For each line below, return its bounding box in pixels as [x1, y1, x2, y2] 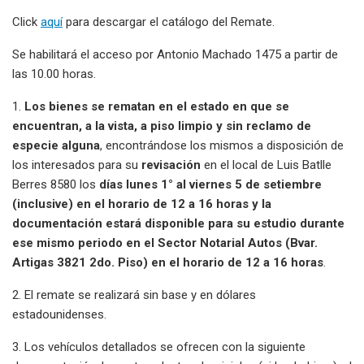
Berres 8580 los [12, 176, 99, 192]
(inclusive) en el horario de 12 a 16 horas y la [12, 196, 271, 211]
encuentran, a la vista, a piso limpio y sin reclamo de [12, 118, 311, 133]
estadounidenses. [12, 306, 106, 322]
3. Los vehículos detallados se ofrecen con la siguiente [12, 339, 305, 354]
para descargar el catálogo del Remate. [63, 14, 275, 29]
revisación [141, 157, 204, 172]
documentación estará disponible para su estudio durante [12, 215, 344, 231]
